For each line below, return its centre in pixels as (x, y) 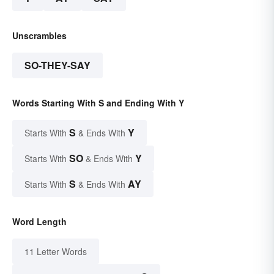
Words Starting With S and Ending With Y (98, 103)
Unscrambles (39, 36)
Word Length (39, 222)
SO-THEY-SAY (57, 65)
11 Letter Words (56, 252)
